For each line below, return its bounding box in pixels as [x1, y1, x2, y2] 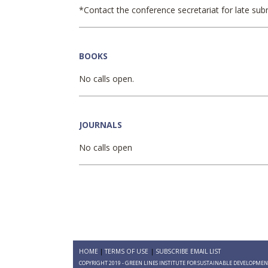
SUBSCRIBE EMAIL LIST [155, 246, 221, 255]
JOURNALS [79, 119, 122, 131]
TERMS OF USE [105, 246, 149, 255]
